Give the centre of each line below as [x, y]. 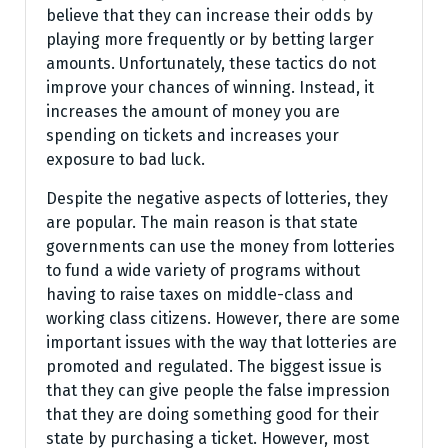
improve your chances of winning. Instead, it [210, 87]
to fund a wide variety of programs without [203, 270]
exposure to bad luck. [125, 159]
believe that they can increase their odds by [209, 15]
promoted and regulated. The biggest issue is [214, 366]
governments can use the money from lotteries [220, 246]
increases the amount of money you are [193, 111]
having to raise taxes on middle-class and [200, 294]
